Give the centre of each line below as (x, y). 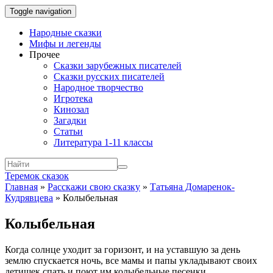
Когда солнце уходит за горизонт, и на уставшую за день (122, 249)
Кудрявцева (29, 198)
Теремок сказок (37, 176)
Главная (21, 187)
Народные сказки (66, 33)
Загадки (70, 120)
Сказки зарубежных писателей (118, 66)
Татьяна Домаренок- (192, 187)
